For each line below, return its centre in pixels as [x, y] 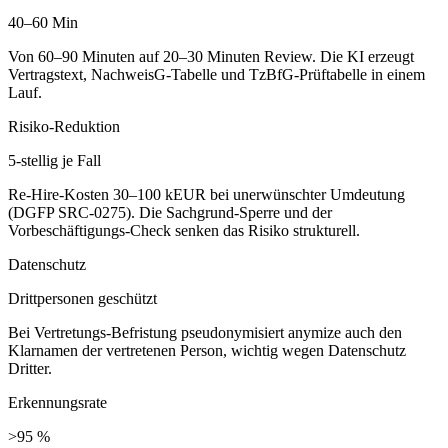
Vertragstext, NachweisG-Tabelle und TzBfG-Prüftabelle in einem [216, 75]
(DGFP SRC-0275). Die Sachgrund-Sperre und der [170, 213]
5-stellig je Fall [54, 161]
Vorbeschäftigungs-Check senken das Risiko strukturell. [184, 231]
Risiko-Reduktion [64, 127]
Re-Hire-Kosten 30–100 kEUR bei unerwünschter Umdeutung [206, 195]
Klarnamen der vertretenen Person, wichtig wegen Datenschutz [207, 351]
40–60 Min [43, 23]
